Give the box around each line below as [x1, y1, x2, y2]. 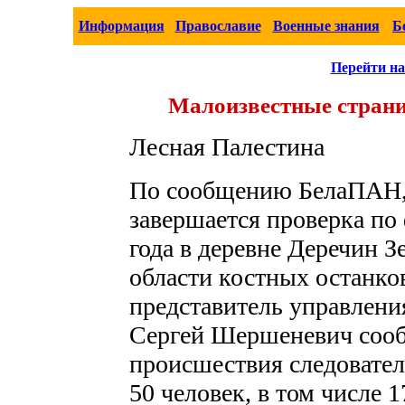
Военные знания [272, 18, 380, 33]
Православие [174, 18, 261, 33]
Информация [78, 18, 165, 33]
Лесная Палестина [129, 133, 325, 161]
